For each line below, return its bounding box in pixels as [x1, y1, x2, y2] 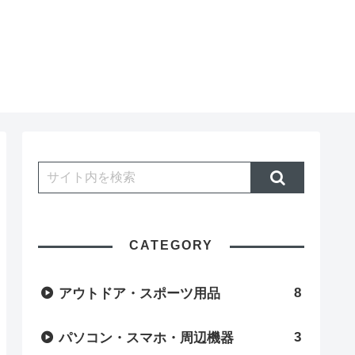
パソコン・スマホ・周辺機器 [59, 330, 234, 345]
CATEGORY [129, 238, 213, 252]
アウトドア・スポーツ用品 [59, 285, 220, 301]
